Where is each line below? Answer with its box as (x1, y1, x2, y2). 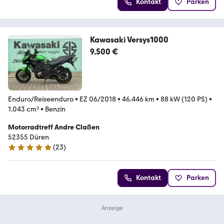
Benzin (45, 104, 65, 113)
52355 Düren (8, 132, 49, 141)
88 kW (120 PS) (160, 94, 207, 103)
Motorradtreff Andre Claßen (8, 122, 99, 131)
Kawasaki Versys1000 (89, 35, 168, 45)
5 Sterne (7, 147, 34, 156)
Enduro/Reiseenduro (8, 94, 73, 103)
